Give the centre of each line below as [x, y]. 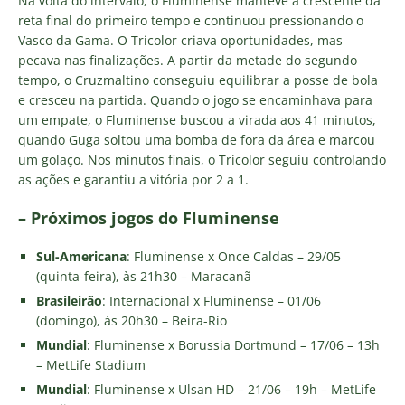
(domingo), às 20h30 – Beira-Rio [132, 321]
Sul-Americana [81, 257]
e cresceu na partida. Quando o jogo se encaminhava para [195, 100]
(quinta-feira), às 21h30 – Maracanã [144, 277]
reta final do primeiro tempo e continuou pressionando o [191, 21]
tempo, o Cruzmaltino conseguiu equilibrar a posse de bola [198, 80]
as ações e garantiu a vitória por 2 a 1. [133, 180]
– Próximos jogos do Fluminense [149, 218]
